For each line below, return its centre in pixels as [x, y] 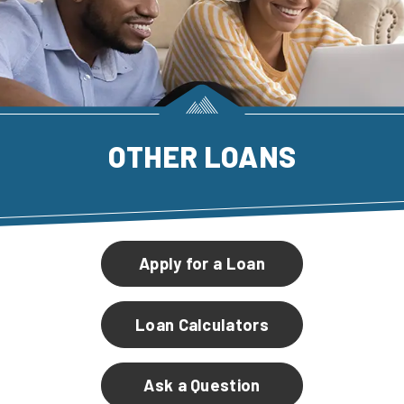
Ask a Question [202, 386]
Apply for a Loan [202, 264]
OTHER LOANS [202, 156]
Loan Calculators [202, 324]
